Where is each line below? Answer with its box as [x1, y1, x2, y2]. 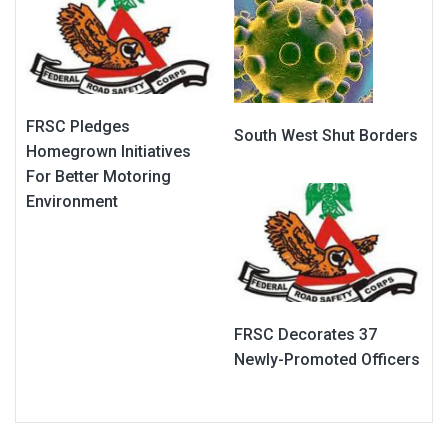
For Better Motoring [26, 167, 171, 187]
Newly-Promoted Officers [234, 350, 420, 370]
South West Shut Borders [234, 126, 418, 146]
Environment [26, 192, 118, 212]
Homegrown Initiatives [26, 142, 191, 162]
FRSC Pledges [26, 117, 130, 137]
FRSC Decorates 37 [234, 325, 377, 345]
